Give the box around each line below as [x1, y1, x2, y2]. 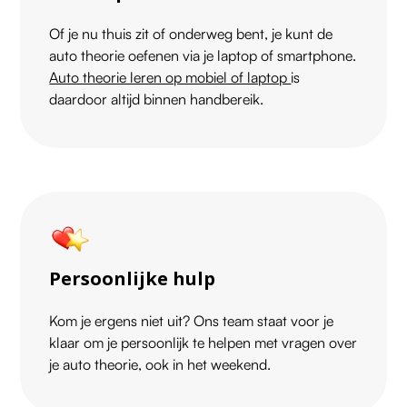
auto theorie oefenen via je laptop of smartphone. [49, 46, 357, 65]
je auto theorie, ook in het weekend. [49, 355, 272, 374]
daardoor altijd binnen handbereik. [49, 90, 264, 109]
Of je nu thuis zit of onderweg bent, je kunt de [49, 25, 333, 44]
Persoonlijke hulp [49, 266, 216, 292]
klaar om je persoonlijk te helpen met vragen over [49, 333, 358, 352]
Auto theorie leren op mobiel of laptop [49, 68, 292, 87]
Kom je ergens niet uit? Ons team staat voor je [49, 312, 334, 331]
